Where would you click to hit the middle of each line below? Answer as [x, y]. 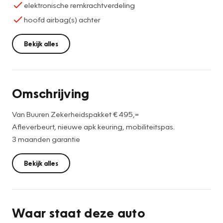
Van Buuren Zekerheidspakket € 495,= [75, 114]
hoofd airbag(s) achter [62, 19]
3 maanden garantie [46, 139]
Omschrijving [51, 93]
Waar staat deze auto [78, 212]
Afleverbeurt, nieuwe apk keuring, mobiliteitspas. [93, 126]
